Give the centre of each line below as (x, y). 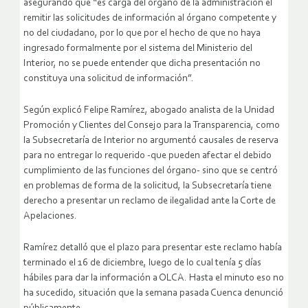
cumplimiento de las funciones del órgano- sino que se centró (151, 171)
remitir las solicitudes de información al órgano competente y (150, 19)
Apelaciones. (50, 217)
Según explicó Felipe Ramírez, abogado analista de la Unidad (149, 111)
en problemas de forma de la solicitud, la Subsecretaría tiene (147, 186)
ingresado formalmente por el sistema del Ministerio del (138, 49)
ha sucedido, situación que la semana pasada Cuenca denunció (153, 294)
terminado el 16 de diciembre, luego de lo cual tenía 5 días (142, 263)
